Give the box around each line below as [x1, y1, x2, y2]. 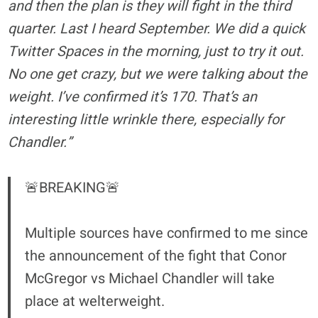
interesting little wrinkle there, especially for [8, 109, 285, 130]
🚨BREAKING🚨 [25, 177, 121, 198]
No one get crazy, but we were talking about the [8, 63, 308, 84]
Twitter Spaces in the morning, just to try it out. [8, 40, 305, 62]
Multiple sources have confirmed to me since [25, 222, 309, 243]
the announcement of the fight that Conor [25, 245, 287, 266]
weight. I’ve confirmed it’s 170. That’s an [8, 86, 258, 107]
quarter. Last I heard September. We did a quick [8, 18, 306, 39]
